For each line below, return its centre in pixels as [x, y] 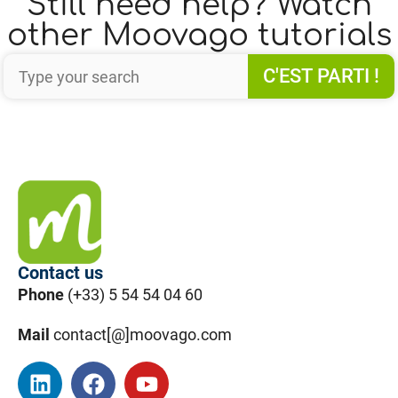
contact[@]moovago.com [143, 335]
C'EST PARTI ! [321, 76]
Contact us [60, 273]
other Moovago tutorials [199, 35]
